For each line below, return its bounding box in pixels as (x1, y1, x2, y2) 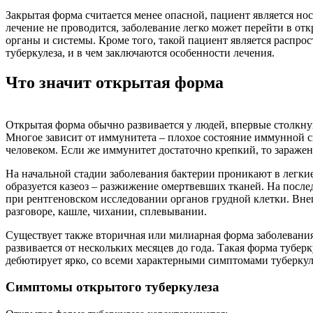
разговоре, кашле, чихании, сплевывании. (6, 205, 207, 217)
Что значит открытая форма (6, 73, 224, 92)
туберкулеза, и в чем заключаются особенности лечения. (6, 46, 275, 59)
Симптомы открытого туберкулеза (6, 279, 219, 295)
